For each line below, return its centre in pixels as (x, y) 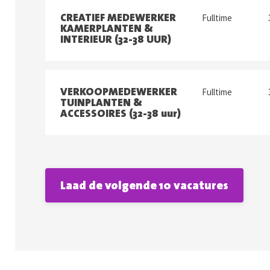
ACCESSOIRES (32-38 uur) (121, 113)
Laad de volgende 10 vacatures (144, 185)
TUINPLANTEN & (101, 102)
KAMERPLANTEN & (107, 28)
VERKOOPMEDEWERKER (119, 92)
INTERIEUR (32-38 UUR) (116, 39)
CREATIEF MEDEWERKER (118, 17)
